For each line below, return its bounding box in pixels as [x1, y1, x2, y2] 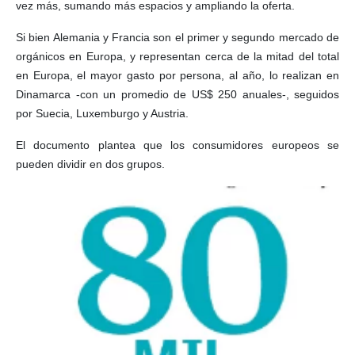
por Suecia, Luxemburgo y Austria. [16, 107, 189, 120]
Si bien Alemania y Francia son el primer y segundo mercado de [16, 31, 339, 44]
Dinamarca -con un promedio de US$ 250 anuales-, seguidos [16, 88, 339, 101]
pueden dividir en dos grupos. [16, 158, 165, 171]
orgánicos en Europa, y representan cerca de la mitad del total [16, 50, 339, 63]
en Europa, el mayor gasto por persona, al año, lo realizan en [16, 69, 339, 82]
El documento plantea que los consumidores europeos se [16, 139, 339, 152]
